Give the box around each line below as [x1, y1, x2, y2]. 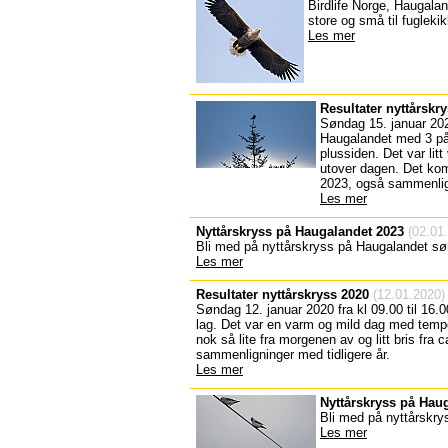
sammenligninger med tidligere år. [196, 347, 390, 362]
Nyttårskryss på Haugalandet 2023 [196, 224, 404, 239]
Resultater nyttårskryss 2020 [196, 287, 369, 302]
